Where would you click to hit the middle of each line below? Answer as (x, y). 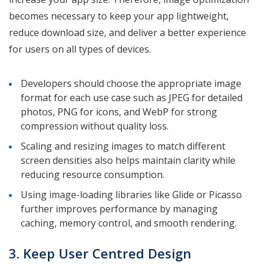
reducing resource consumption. (94, 175)
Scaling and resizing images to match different (123, 146)
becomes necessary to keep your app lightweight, (119, 16)
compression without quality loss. (96, 126)
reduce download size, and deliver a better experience (127, 33)
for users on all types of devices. (80, 49)
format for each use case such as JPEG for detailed (132, 98)
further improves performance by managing (119, 209)
